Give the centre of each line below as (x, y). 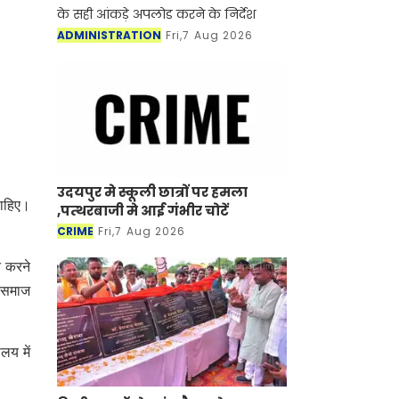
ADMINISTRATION (109, 36)
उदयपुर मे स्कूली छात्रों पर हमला (152, 191)
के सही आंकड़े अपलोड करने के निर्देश (156, 15)
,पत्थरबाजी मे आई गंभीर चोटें (143, 210)
